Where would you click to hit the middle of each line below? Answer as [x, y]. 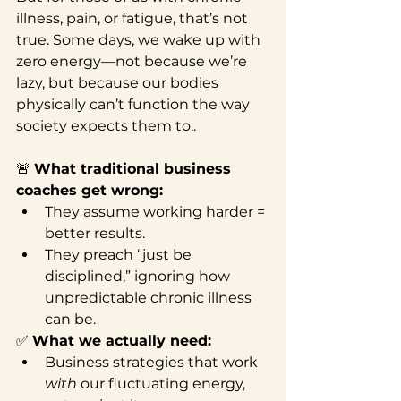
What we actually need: [122, 340]
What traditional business [135, 168]
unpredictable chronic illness [150, 297]
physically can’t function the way [135, 104]
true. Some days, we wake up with [140, 39]
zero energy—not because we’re [133, 61]
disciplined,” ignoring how [139, 276]
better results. [95, 233]
